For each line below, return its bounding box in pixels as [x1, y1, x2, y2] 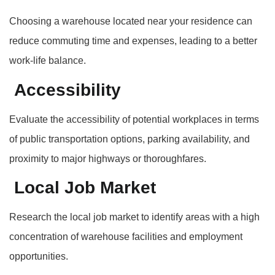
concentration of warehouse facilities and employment [9, 231, 242, 242]
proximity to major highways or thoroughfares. [9, 153, 206, 164]
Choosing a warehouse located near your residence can [9, 16, 252, 27]
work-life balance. [9, 55, 86, 66]
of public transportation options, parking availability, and [9, 133, 250, 144]
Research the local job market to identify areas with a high [9, 212, 260, 223]
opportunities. [9, 251, 68, 262]
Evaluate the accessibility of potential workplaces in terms [9, 114, 259, 125]
